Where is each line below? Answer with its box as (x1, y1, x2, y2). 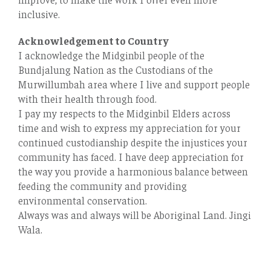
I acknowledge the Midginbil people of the (18, 48, 204, 62)
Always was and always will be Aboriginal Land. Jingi (18, 208, 251, 222)
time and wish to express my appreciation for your (18, 121, 241, 135)
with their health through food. (18, 92, 157, 106)
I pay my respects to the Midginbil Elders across (18, 106, 230, 120)
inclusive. (18, 7, 60, 21)
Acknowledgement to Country (18, 34, 169, 48)
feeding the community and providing (18, 179, 187, 193)
